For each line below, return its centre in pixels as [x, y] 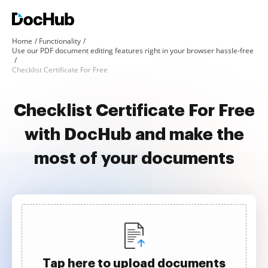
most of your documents [134, 159]
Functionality [60, 41]
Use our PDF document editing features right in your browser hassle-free [133, 51]
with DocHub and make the [134, 135]
